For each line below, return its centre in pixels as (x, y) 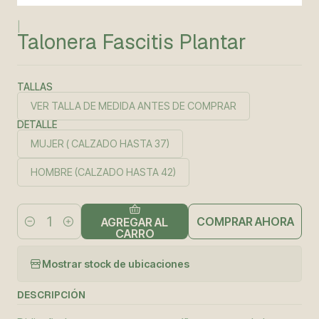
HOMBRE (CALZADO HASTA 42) (103, 172)
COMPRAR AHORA (245, 221)
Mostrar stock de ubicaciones (116, 263)
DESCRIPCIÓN (51, 295)
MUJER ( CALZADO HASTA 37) (145, 143)
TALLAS (35, 87)
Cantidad (38, 229)
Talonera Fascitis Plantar (132, 42)
